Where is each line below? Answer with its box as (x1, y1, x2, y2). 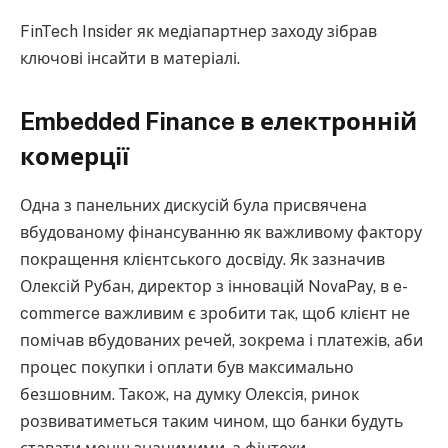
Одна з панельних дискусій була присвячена (20, 196, 367, 216)
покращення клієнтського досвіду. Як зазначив (20, 250, 385, 270)
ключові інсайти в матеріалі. (20, 49, 240, 69)
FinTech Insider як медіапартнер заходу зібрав (20, 22, 377, 42)
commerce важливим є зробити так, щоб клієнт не (20, 304, 410, 324)
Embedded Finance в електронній (20, 107, 417, 136)
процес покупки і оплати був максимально (20, 358, 354, 378)
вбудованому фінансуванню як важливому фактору (20, 223, 422, 243)
